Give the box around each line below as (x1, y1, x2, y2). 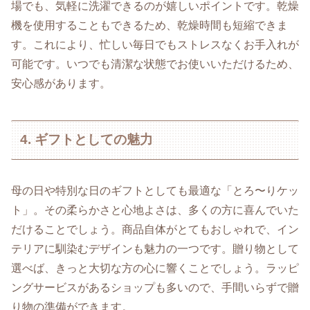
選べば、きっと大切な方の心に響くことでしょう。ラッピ (11, 262, 299, 274)
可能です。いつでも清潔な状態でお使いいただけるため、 (11, 58, 299, 71)
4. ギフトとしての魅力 (20, 132, 154, 147)
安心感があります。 (11, 77, 111, 90)
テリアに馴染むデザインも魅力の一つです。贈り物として (11, 242, 299, 255)
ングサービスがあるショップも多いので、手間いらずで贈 (11, 281, 299, 293)
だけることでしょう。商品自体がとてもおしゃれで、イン (11, 223, 299, 235)
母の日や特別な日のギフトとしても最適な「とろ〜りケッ (11, 184, 299, 197)
